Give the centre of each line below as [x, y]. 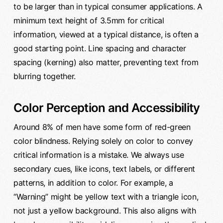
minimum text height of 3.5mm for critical [89, 20]
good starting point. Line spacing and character [100, 48]
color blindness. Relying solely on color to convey [103, 141]
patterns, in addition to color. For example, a [93, 182]
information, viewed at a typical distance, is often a [106, 34]
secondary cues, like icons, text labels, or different [104, 168]
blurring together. [45, 76]
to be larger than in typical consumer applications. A [108, 6]
